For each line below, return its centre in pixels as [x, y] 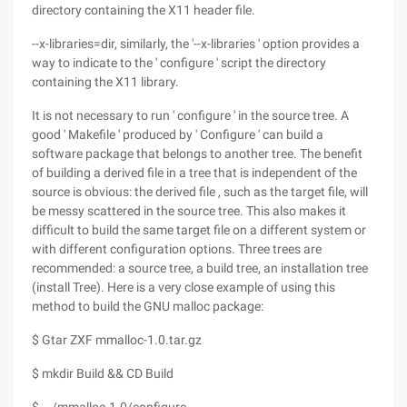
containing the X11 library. [105, 82]
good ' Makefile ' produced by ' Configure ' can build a [178, 134]
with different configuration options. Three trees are [177, 249]
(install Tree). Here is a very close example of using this [184, 287]
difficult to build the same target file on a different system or [199, 230]
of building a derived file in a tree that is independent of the [194, 173]
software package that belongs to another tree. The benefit [197, 154]
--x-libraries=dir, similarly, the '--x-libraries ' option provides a [196, 44]
